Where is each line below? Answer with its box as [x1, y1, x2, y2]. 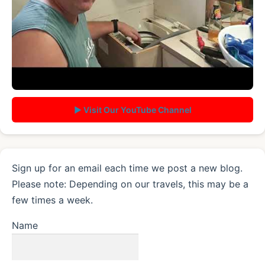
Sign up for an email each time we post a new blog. [12, 162, 243, 174]
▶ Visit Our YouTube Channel [73, 105, 192, 115]
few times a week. [12, 194, 93, 206]
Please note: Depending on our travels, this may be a [12, 178, 248, 190]
